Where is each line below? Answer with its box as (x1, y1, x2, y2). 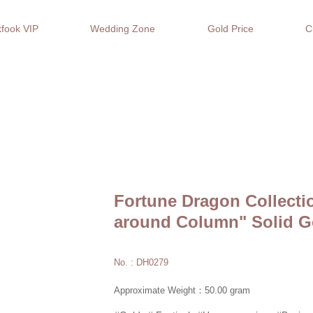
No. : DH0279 (114, 257, 168, 268)
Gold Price (207, 23, 254, 34)
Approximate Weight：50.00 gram (114, 285, 250, 296)
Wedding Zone (90, 23, 156, 34)
